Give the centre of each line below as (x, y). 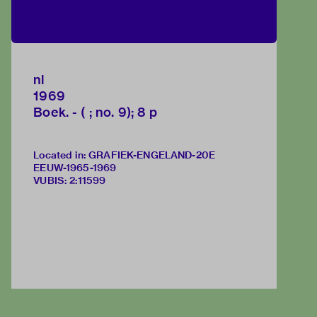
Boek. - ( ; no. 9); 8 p (95, 113)
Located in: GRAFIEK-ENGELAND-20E (125, 155)
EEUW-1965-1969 (75, 168)
